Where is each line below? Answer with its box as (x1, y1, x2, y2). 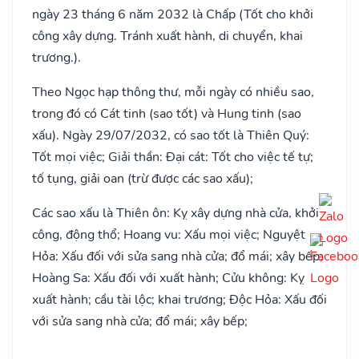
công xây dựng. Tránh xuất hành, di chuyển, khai (32, 26, 303, 45)
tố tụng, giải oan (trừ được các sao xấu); (32, 169, 253, 188)
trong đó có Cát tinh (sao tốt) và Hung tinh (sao (32, 104, 301, 123)
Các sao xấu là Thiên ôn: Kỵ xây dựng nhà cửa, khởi (32, 204, 319, 222)
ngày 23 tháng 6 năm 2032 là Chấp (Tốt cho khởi (32, 5, 313, 23)
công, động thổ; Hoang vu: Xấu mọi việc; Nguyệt (32, 225, 305, 244)
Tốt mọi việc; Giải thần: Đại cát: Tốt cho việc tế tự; (32, 147, 313, 166)
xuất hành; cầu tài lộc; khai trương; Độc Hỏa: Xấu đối (32, 290, 327, 309)
